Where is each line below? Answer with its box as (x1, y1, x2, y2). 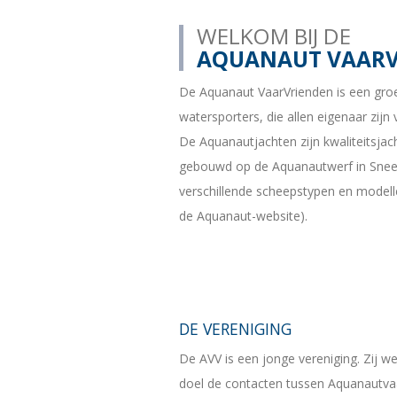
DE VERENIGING (179, 317, 292, 339)
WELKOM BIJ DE (197, 21, 351, 51)
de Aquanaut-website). (179, 207, 307, 225)
